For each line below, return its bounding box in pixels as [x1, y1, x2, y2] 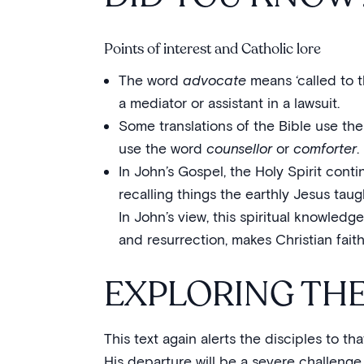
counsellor [206, 140, 272, 157]
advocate [182, 71, 246, 89]
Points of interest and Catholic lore [104, 39, 324, 58]
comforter [292, 140, 357, 157]
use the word [118, 140, 206, 157]
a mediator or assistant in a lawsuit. [118, 94, 340, 111]
